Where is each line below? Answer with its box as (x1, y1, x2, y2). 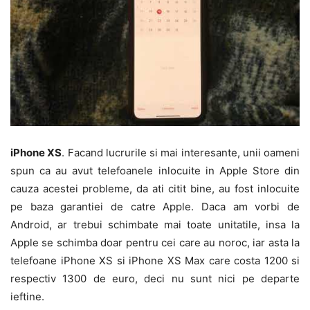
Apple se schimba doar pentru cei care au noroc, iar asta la (10, 235, 300, 249)
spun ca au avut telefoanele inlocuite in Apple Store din (10, 163, 300, 177)
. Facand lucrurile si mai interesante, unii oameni (62, 145, 300, 159)
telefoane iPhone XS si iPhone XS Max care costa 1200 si (10, 253, 300, 267)
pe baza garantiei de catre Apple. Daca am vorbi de (10, 199, 300, 213)
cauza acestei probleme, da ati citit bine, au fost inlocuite (10, 181, 300, 195)
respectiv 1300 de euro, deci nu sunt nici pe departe (10, 271, 300, 285)
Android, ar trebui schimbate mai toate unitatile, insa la (10, 217, 300, 231)
